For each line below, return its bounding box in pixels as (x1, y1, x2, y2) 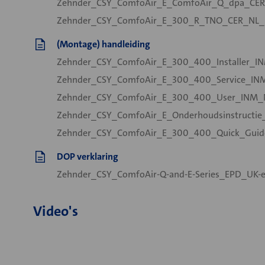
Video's (33, 202, 78, 221)
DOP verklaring (57, 150, 118, 163)
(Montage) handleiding (57, 38, 150, 50)
